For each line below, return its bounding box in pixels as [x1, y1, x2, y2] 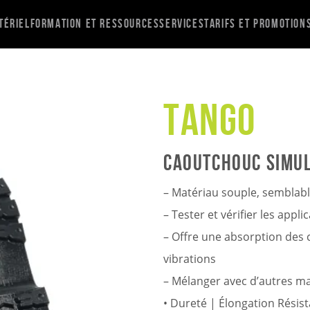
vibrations [163, 250, 216, 266]
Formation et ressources [30, 16, 160, 30]
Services [159, 16, 205, 30]
